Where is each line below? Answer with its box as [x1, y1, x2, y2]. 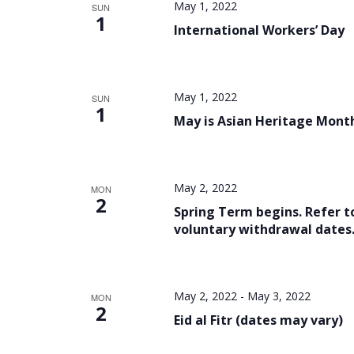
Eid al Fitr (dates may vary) [173, 311, 343, 329]
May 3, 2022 [247, 288, 311, 303]
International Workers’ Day [173, 21, 345, 39]
